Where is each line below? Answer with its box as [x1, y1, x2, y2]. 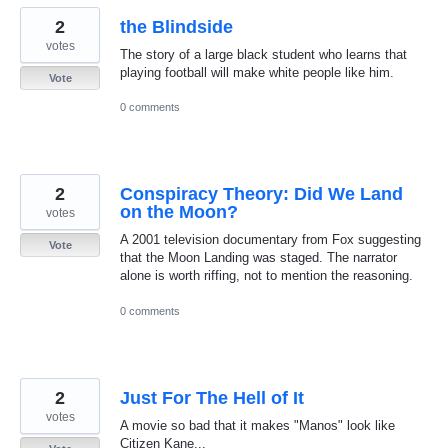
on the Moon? [120, 202, 238, 223]
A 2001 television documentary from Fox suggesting [120, 232, 421, 248]
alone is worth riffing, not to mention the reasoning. [120, 268, 413, 284]
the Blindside [120, 17, 233, 38]
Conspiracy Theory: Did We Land [120, 184, 403, 205]
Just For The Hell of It [120, 387, 304, 408]
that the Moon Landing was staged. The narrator [120, 250, 397, 266]
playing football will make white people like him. [120, 65, 394, 81]
